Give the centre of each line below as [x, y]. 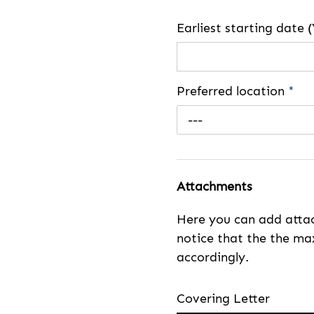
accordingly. [213, 258]
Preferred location [232, 91]
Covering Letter [223, 298]
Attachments [214, 186]
